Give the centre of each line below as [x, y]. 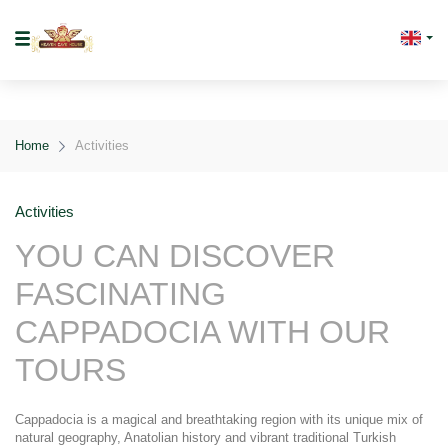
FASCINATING [120, 294]
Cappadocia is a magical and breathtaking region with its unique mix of [219, 419]
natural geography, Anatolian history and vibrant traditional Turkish [205, 437]
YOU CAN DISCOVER [175, 256]
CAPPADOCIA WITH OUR [202, 332]
